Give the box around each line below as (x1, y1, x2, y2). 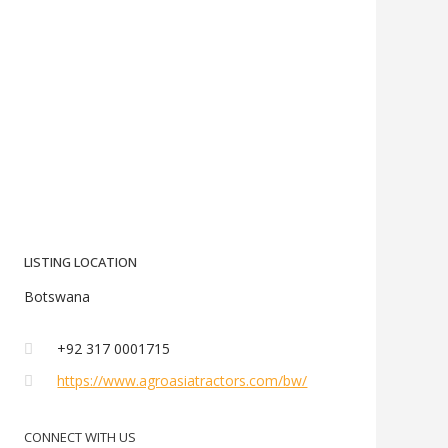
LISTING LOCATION (24, 253, 138, 271)
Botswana (24, 287, 91, 306)
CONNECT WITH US (24, 428, 137, 446)
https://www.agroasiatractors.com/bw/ (57, 371, 308, 390)
